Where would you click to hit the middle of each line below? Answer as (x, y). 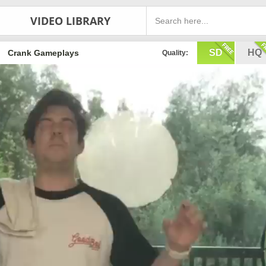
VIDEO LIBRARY (70, 20)
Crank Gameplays (43, 53)
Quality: (175, 53)
